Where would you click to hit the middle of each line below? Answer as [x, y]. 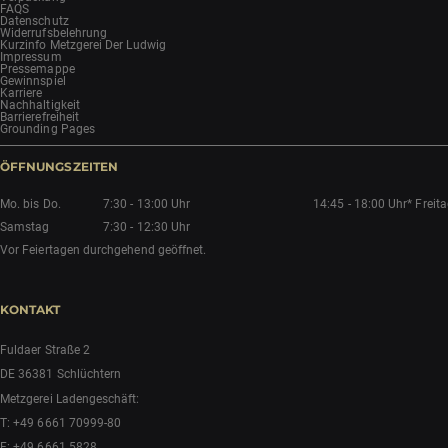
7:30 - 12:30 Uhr [147, 227]
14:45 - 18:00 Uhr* [363, 204]
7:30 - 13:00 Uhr [147, 204]
